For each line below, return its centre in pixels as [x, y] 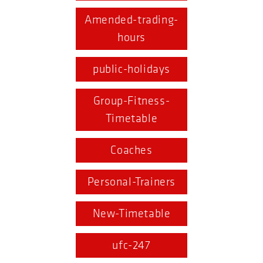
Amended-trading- [131, 20]
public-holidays [131, 70]
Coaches [131, 151]
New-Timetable [131, 214]
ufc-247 [131, 246]
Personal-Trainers [131, 182]
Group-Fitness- [131, 101]
